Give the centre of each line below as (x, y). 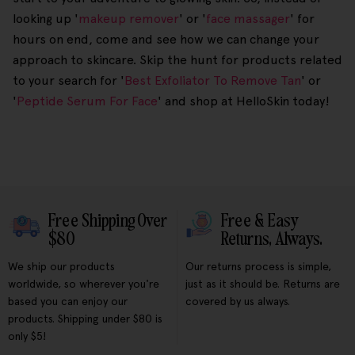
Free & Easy (260, 221)
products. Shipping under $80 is (85, 319)
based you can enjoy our (68, 302)
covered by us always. (238, 302)
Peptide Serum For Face (87, 101)
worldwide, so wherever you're (84, 284)
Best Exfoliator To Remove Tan (213, 81)
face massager (248, 19)
